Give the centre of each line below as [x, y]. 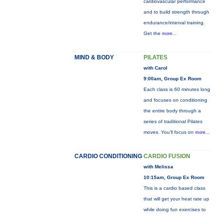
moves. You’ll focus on [169, 132]
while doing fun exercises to [174, 209]
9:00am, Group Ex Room [172, 79]
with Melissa [158, 167]
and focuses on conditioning [175, 100]
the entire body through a [172, 111]
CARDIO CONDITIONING [108, 156]
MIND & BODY [94, 57]
